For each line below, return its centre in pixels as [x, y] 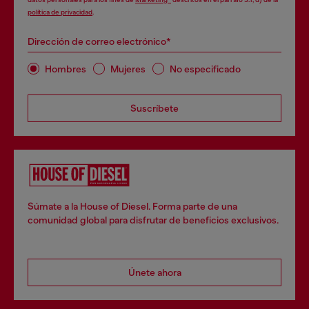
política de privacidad [60, 12]
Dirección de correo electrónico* [99, 41]
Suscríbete [154, 108]
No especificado [205, 69]
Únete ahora [154, 272]
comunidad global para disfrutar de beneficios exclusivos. [153, 220]
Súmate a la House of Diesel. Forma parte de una [132, 206]
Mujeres [128, 69]
